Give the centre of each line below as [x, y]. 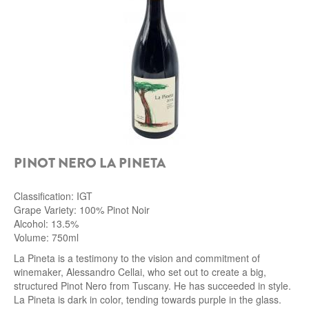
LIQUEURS [51, 147]
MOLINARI [55, 210]
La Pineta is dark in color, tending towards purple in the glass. [148, 300]
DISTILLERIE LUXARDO [86, 183]
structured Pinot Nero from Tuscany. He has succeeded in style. [152, 286]
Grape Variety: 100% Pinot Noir [82, 210]
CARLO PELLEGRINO [81, 238]
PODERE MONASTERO [86, 106]
